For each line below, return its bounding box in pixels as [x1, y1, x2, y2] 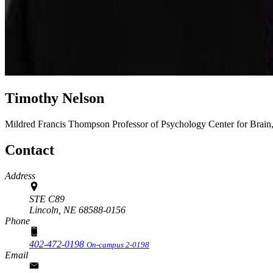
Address [5, 170, 35, 181]
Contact [5, 141, 54, 158]
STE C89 [29, 193, 65, 204]
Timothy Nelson [5, 90, 104, 106]
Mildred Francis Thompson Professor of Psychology [5, 118, 208, 129]
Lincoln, [29, 204, 61, 215]
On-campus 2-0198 [87, 239, 149, 249]
